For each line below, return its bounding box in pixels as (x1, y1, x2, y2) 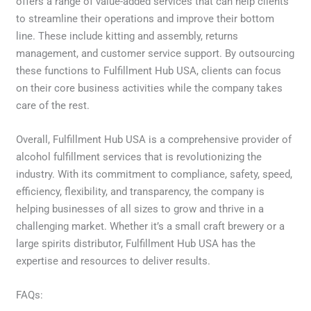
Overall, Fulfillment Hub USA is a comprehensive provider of (16, 133, 292, 146)
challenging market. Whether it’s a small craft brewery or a (16, 219, 285, 233)
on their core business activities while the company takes (16, 81, 283, 94)
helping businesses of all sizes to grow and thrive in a (16, 202, 264, 215)
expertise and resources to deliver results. (16, 254, 211, 267)
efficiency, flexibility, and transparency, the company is (16, 185, 265, 198)
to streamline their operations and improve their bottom (16, 12, 275, 25)
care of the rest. (16, 99, 90, 112)
